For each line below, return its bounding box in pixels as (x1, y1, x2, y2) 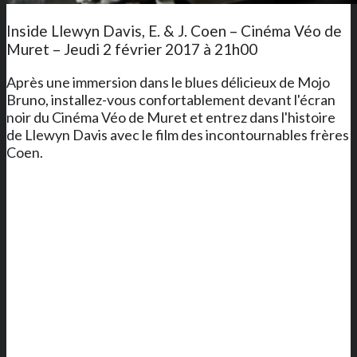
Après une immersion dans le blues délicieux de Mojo (6, 73, 330, 91)
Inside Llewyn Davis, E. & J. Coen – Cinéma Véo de (6, 21, 342, 40)
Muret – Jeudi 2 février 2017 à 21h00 (6, 39, 257, 58)
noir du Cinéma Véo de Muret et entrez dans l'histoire (6, 108, 335, 126)
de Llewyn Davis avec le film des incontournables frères (6, 125, 349, 143)
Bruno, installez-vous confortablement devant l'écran (6, 90, 335, 108)
